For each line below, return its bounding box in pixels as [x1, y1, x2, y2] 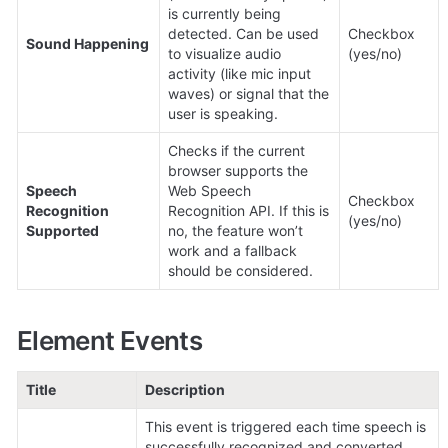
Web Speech [168, 182, 251, 200]
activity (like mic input [168, 65, 311, 83]
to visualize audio [168, 45, 281, 63]
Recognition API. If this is [168, 202, 329, 220]
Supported [26, 222, 99, 240]
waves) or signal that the [168, 85, 329, 103]
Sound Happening [26, 35, 149, 53]
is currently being [168, 5, 281, 23]
